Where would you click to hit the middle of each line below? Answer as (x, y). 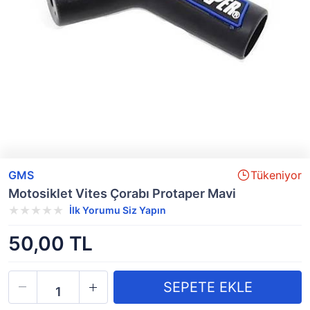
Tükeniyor (276, 175)
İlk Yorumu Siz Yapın (118, 210)
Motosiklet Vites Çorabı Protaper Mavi (122, 193)
